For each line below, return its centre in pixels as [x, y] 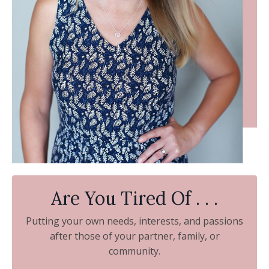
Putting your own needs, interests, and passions [134, 221]
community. [134, 251]
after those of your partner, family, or [134, 236]
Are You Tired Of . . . [134, 198]
